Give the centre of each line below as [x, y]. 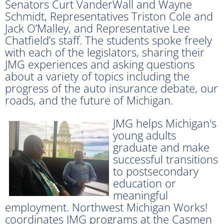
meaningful [140, 195]
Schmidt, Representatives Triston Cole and [109, 16]
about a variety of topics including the [97, 76]
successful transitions [165, 159]
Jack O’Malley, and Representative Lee [97, 28]
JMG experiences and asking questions [100, 64]
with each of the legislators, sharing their [105, 52]
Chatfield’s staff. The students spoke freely [108, 40]
